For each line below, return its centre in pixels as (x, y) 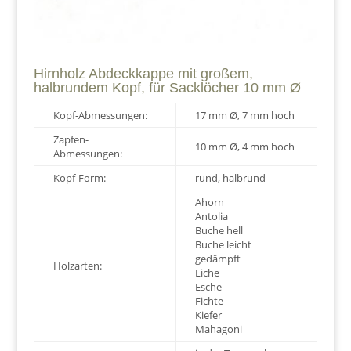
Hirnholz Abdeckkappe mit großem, (143, 74)
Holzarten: (77, 266)
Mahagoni (218, 329)
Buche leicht (223, 245)
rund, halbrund (230, 178)
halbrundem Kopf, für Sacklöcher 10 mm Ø (167, 88)
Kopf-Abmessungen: (100, 116)
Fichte (209, 301)
